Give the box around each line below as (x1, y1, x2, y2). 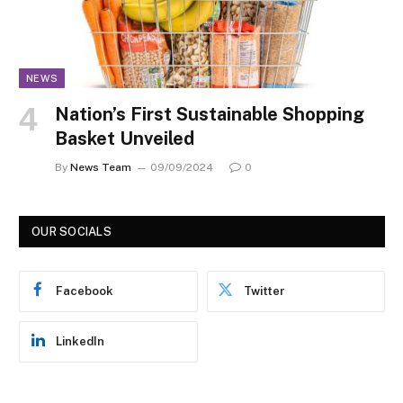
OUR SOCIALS (31, 225, 112, 239)
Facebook (56, 284, 113, 299)
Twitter (243, 284, 285, 299)
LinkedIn (56, 335, 104, 349)
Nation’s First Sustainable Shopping (55, 103, 364, 126)
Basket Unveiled (55, 128, 194, 150)
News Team (70, 161, 131, 175)
